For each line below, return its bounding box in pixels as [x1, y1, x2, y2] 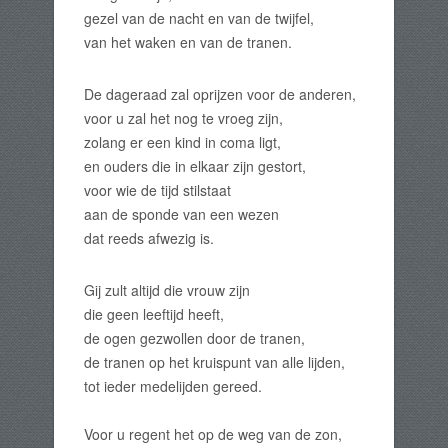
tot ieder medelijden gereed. [84, 376, 262, 396]
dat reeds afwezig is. [84, 228, 214, 248]
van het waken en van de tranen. [84, 32, 292, 52]
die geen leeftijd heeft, [84, 304, 224, 324]
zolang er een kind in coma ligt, [84, 132, 281, 152]
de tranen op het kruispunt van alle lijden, [84, 352, 345, 372]
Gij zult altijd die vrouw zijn [84, 280, 250, 300]
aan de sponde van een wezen [84, 204, 279, 224]
